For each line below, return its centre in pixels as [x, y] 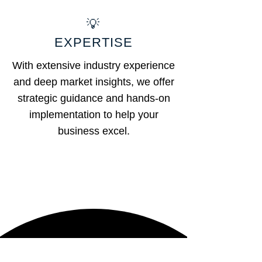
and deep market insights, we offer [94, 82]
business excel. [94, 131]
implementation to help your [94, 115]
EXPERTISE [94, 42]
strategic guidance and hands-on [94, 98]
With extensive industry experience [94, 65]
